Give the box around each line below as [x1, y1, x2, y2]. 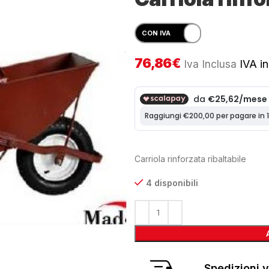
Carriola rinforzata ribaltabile [134, 154, 246, 164]
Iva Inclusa [184, 58, 237, 70]
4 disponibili [146, 178, 198, 188]
